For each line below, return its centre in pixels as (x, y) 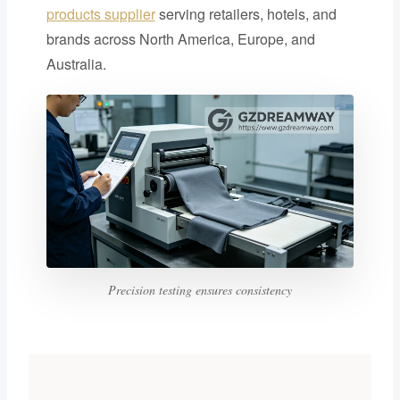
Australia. (76, 63)
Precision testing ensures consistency (200, 289)
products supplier (100, 13)
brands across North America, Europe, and (180, 38)
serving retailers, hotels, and (246, 13)
